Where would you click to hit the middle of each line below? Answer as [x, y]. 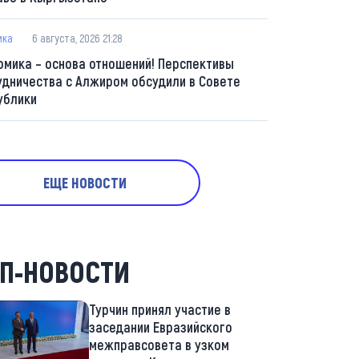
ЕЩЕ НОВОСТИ [85, 183]
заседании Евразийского [160, 327]
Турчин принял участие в [159, 309]
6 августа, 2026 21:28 [77, 38]
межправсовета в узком [159, 345]
